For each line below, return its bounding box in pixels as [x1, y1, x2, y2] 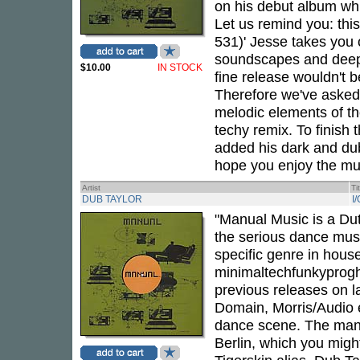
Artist [82, 183, 100, 192]
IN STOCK [157, 62, 202, 73]
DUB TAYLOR [82, 194, 142, 205]
